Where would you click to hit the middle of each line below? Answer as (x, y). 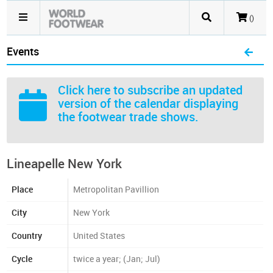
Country (27, 236)
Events (23, 52)
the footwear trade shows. (129, 117)
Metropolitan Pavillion (116, 190)
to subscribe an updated (177, 90)
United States (99, 236)
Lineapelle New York (65, 164)
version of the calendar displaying (148, 104)
